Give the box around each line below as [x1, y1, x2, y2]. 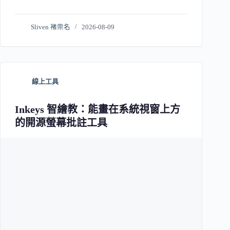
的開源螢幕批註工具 [15, 117, 107, 129]
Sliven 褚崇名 [31, 24, 71, 31]
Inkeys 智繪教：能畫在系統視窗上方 [15, 104, 180, 116]
